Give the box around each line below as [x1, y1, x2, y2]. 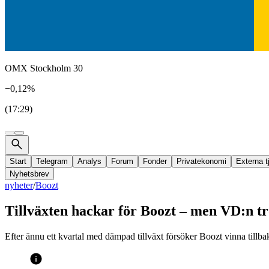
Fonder [143, 157, 167, 166]
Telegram [36, 157, 68, 166]
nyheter [5, 180, 33, 190]
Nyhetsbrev [10, 169, 49, 178]
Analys [77, 157, 101, 166]
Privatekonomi [177, 157, 226, 166]
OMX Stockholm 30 [5, 63, 83, 73]
